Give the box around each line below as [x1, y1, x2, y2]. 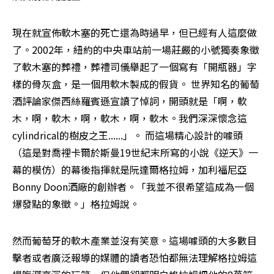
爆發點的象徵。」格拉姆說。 [12, 196, 139, 211]
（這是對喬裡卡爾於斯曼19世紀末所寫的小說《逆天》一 [12, 144, 258, 160]
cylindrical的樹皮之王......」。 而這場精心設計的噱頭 [12, 127, 243, 143]
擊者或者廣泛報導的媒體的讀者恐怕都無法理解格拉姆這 [12, 250, 257, 265]
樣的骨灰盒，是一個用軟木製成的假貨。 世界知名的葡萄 [12, 76, 259, 91]
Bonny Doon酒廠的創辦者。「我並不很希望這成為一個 [12, 179, 254, 194]
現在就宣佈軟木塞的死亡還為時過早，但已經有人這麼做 [12, 24, 257, 40]
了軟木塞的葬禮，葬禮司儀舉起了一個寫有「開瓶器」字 [12, 59, 257, 74]
